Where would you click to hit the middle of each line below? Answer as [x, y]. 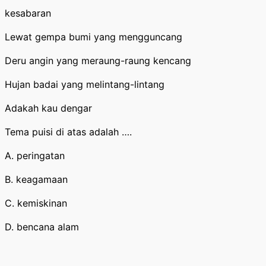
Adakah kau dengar [48, 108]
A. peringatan [35, 156]
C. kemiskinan [36, 203]
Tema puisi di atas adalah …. [68, 132]
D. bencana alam [42, 227]
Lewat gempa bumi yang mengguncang [94, 37]
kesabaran [28, 13]
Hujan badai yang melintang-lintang [85, 84]
